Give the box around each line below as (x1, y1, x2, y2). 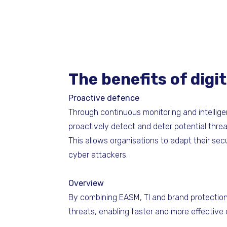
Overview (68, 178, 104, 188)
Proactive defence (68, 93, 139, 103)
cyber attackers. (68, 150, 128, 160)
